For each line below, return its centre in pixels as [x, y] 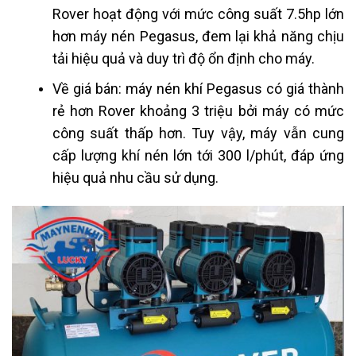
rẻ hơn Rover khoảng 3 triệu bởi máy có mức [198, 111]
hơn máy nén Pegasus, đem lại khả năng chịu [198, 37]
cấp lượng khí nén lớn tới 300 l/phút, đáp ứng [198, 156]
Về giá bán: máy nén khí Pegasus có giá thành [198, 89]
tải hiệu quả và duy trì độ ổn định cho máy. [183, 59]
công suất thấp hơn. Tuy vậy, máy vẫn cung [198, 133]
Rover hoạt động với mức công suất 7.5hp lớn [198, 14]
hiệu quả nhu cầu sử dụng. [135, 178]
